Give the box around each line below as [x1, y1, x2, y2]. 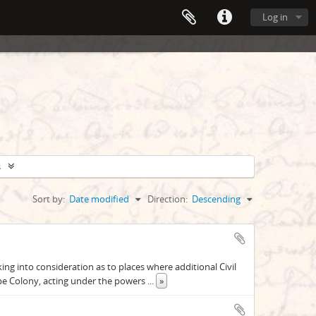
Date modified [69, 193, 129, 205]
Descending [192, 193, 241, 205]
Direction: [147, 193, 188, 205]
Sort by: [32, 193, 65, 205]
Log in [262, 11, 288, 23]
